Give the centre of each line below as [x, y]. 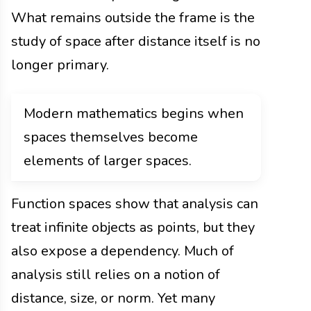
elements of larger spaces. [108, 160]
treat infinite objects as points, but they [133, 227]
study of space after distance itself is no [136, 41]
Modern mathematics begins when [134, 113]
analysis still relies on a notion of [116, 274]
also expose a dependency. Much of [123, 251]
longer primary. [60, 65]
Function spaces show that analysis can [135, 203]
